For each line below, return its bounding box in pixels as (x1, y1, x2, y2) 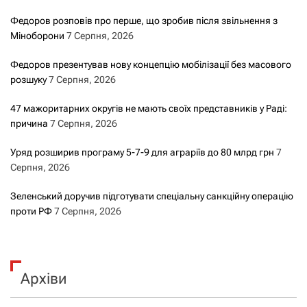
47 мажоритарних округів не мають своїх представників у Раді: (10, 103, 287, 114)
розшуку (10, 74, 47, 86)
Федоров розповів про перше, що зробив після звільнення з (10, 15, 278, 27)
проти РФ (10, 206, 52, 217)
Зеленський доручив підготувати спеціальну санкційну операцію (10, 191, 293, 202)
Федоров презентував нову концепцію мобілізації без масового (10, 59, 291, 71)
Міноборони (10, 30, 64, 42)
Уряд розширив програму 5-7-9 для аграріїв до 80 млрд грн (10, 147, 274, 158)
